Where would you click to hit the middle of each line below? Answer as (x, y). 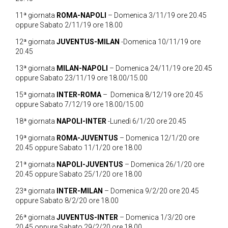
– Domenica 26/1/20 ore (164, 164)
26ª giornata (36, 217)
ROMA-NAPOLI (81, 15)
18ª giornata (36, 121)
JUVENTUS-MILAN (88, 41)
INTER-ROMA (79, 94)
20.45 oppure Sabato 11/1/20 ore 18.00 (79, 147)
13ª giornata (36, 68)
